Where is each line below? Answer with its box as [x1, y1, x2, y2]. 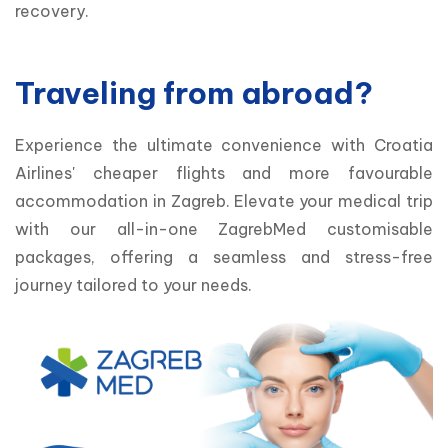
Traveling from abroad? [15, 73, 373, 112]
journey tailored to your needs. [15, 274, 256, 295]
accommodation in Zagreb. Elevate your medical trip [15, 190, 433, 211]
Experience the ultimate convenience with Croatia [15, 134, 433, 155]
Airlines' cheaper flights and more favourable [15, 162, 433, 183]
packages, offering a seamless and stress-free [15, 246, 433, 267]
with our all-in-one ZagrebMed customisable [15, 218, 433, 239]
